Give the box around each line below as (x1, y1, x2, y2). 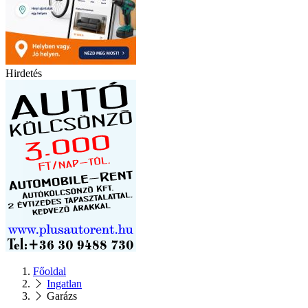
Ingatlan (47, 277, 82, 289)
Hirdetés (5, 67, 42, 79)
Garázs (47, 289, 77, 302)
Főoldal (33, 265, 66, 277)
